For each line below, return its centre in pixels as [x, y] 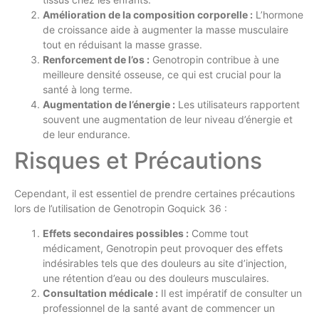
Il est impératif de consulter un [230, 293]
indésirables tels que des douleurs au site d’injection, [165, 263]
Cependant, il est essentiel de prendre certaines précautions [155, 194]
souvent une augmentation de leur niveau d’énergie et [168, 120]
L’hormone [278, 15]
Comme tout [219, 234]
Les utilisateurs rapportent [237, 105]
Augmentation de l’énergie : [109, 105]
